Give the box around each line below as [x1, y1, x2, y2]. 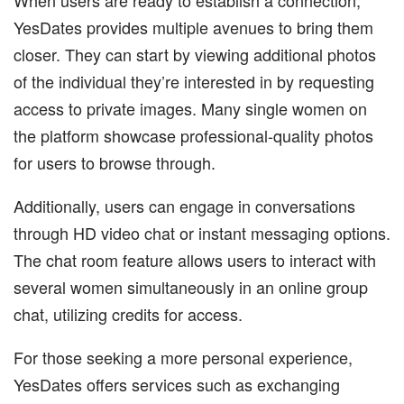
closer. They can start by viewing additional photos [14, 41, 376, 66]
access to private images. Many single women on [14, 96, 367, 120]
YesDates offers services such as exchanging [14, 372, 340, 396]
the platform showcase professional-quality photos [14, 123, 373, 147]
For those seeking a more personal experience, [14, 344, 353, 369]
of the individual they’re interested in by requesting [14, 69, 374, 93]
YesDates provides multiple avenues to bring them [14, 14, 373, 39]
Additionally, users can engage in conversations [14, 193, 355, 217]
